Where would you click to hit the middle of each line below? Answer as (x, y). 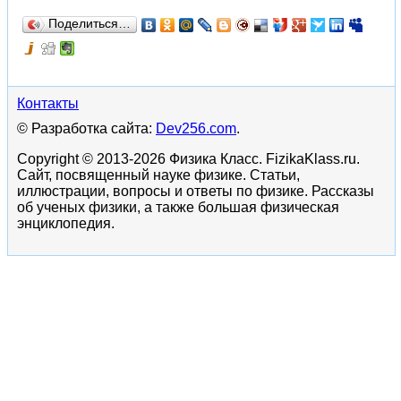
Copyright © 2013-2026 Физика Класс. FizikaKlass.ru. (188, 158)
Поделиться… (90, 23)
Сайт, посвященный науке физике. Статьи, (158, 175)
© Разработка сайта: (86, 128)
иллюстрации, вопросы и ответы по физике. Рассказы (196, 191)
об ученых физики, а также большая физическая (178, 207)
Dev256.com (196, 128)
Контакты (48, 103)
